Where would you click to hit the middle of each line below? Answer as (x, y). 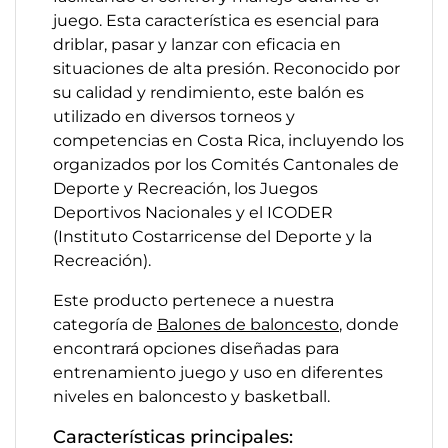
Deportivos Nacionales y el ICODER (193, 212)
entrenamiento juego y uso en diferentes (218, 372)
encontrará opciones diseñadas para (196, 348)
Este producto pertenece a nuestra (193, 300)
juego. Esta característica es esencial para (216, 20)
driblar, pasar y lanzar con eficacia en (197, 44)
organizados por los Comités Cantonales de (226, 164)
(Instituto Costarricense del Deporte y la (212, 236)
